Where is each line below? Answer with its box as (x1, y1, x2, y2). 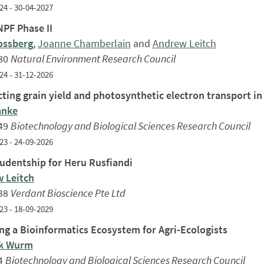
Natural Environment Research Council (10, 51, 176, 65)
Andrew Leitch (152, 36, 216, 50)
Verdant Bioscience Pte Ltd (10, 186, 126, 200)
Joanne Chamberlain (37, 36, 131, 50)
